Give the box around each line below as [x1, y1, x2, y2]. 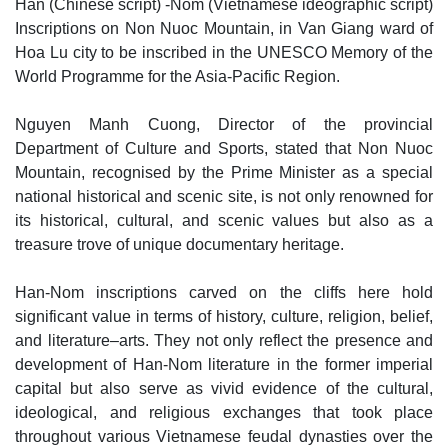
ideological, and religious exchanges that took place [15, 403, 433, 421]
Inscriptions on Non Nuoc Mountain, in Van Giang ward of [15, 19, 433, 37]
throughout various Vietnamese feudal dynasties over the [15, 427, 433, 445]
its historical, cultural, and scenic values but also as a [15, 211, 433, 229]
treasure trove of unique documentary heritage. [15, 235, 344, 253]
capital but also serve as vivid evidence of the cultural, [15, 379, 433, 397]
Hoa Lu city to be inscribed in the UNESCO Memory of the [15, 43, 433, 61]
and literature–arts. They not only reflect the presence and [15, 331, 433, 349]
